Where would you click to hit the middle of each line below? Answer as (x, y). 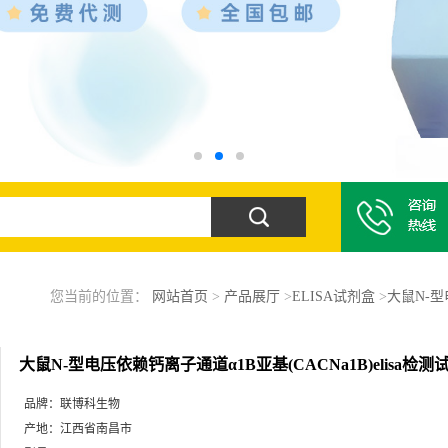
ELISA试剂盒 (333, 296)
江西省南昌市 (96, 429)
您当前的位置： (100, 296)
